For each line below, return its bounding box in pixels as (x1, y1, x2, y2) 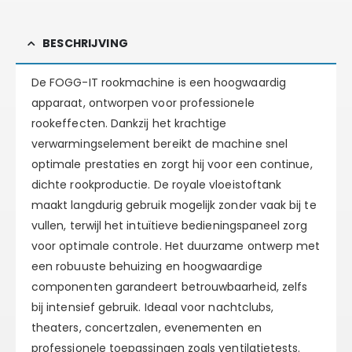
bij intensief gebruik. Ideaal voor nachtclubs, (31, 299, 274, 316)
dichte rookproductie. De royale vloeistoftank (31, 177, 282, 193)
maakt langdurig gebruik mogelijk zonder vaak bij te (31, 197, 317, 214)
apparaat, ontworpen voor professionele (31, 95, 255, 112)
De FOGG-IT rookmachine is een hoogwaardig (31, 75, 286, 91)
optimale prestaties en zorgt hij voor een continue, (31, 156, 313, 173)
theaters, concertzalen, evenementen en (31, 320, 262, 336)
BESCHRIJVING (42, 35, 128, 52)
